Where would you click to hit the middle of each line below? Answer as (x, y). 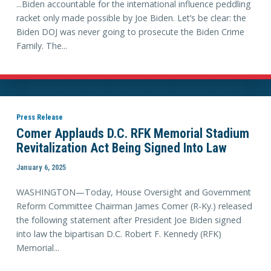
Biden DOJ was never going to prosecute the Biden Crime (130, 32)
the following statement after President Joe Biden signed (129, 220)
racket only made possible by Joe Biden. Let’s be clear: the (131, 18)
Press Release (39, 117)
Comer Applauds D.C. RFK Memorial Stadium (132, 134)
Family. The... (41, 46)
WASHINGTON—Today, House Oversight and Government (133, 192)
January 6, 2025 (41, 167)
